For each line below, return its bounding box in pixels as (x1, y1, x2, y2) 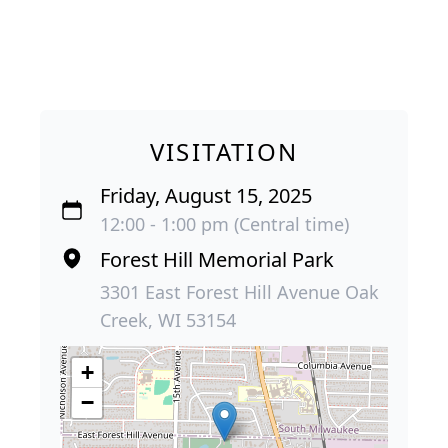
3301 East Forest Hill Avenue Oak (100, 279, 379, 304)
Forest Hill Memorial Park (100, 245, 334, 273)
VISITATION (149, 134, 299, 168)
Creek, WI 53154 (100, 307, 236, 332)
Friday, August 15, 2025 (100, 181, 312, 209)
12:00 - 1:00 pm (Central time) (100, 211, 349, 236)
